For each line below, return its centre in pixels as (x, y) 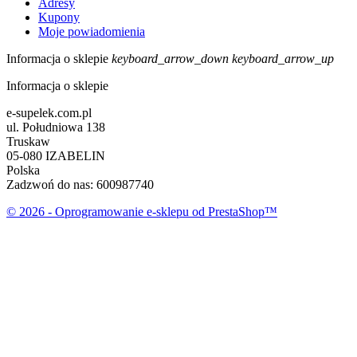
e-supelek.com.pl (49, 112)
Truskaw (28, 141)
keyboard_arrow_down (170, 58)
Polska (23, 170)
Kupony (59, 17)
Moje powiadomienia (92, 31)
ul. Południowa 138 (56, 127)
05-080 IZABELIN (56, 155)
